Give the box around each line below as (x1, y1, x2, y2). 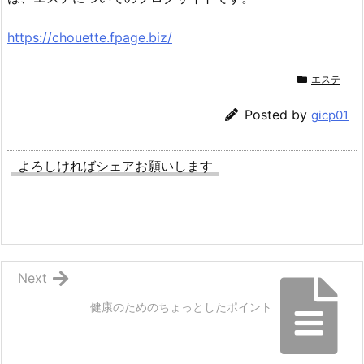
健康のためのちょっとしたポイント (90, 299, 272, 314)
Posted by (245, 106, 311, 123)
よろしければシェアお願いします (18, 157, 213, 174)
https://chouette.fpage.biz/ (7, 28, 172, 45)
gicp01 (311, 106, 349, 123)
